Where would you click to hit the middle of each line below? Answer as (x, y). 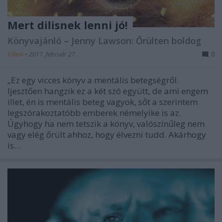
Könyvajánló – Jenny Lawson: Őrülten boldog (104, 40)
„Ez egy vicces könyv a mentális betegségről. (93, 80)
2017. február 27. (53, 54)
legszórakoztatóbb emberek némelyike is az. (94, 112)
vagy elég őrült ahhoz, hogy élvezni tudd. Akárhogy (107, 134)
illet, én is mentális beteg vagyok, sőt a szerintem (103, 102)
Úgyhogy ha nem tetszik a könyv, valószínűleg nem (106, 123)
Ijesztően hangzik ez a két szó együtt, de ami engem (108, 91)
